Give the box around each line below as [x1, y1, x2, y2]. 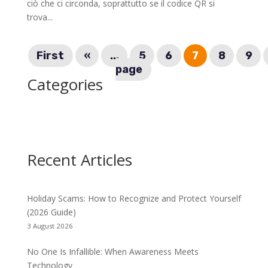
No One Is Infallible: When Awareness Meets [26, 245, 199, 257]
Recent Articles [26, 148, 132, 170]
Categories [26, 73, 103, 95]
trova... [26, 11, 53, 23]
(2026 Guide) [26, 206, 76, 218]
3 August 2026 [26, 221, 73, 230]
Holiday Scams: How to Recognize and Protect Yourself [26, 192, 241, 204]
